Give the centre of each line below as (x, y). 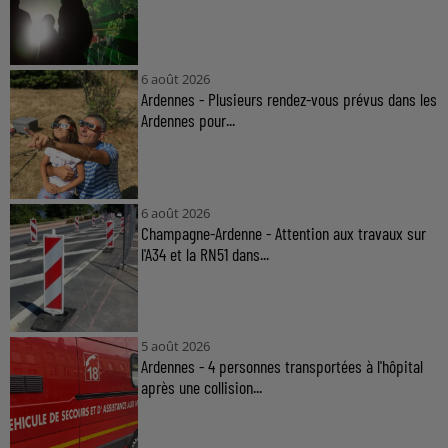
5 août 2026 (175, 345)
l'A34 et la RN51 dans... (204, 253)
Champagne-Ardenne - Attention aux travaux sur (283, 232)
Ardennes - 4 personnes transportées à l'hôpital (281, 365)
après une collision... (201, 386)
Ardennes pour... (187, 120)
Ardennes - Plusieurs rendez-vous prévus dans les (288, 99)
